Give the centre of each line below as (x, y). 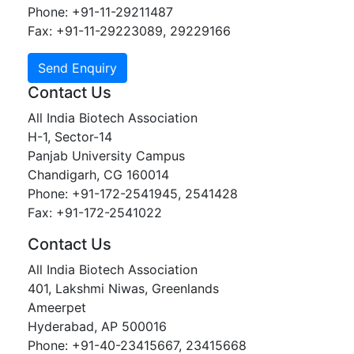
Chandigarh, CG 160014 (98, 175)
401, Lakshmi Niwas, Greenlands (123, 288)
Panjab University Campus (106, 156)
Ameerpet (57, 307)
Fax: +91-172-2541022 (95, 213)
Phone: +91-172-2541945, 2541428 (133, 194)
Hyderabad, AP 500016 (97, 326)
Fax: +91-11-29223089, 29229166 (129, 31)
